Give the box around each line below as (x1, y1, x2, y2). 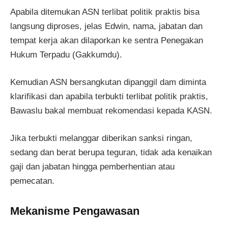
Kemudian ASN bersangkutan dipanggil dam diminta (10, 77, 206, 87)
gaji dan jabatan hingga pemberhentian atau (10, 161, 175, 172)
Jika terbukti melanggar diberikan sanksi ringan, (10, 133, 192, 143)
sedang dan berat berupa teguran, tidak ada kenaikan (10, 147, 212, 157)
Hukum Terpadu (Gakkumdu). (10, 49, 122, 60)
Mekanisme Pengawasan (10, 205, 139, 218)
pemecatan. (10, 176, 54, 186)
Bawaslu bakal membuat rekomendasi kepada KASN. (10, 105, 212, 116)
